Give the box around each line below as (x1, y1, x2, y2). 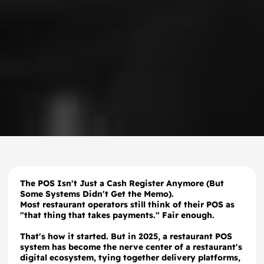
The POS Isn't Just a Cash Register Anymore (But (20, 178, 224, 189)
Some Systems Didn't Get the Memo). (20, 189, 174, 199)
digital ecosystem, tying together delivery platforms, (20, 252, 240, 263)
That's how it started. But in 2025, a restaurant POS (20, 231, 232, 242)
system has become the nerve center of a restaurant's (20, 242, 242, 252)
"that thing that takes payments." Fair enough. (20, 210, 214, 220)
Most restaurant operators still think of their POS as (20, 199, 235, 210)
